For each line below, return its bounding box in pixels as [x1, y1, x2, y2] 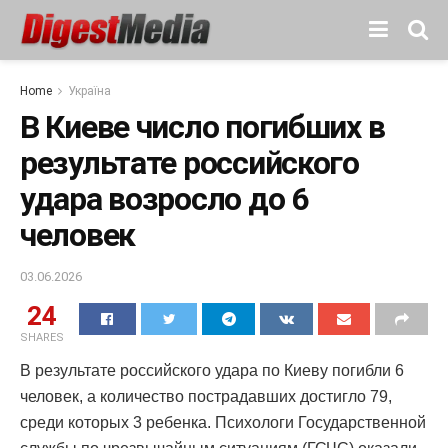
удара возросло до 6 [20, 180, 308, 218]
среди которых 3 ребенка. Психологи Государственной [20, 413, 426, 431]
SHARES [20, 330, 64, 344]
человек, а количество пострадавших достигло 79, [20, 387, 392, 405]
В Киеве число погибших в [20, 108, 385, 146]
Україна [68, 84, 111, 98]
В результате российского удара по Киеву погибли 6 [20, 361, 404, 379]
